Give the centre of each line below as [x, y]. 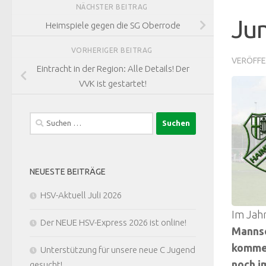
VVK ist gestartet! [113, 84]
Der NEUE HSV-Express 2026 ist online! [113, 222]
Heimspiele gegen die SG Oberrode [113, 26]
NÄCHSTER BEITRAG [113, 7]
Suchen [43, 118]
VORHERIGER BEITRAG [113, 50]
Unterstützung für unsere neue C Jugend [118, 249]
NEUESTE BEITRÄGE [68, 171]
